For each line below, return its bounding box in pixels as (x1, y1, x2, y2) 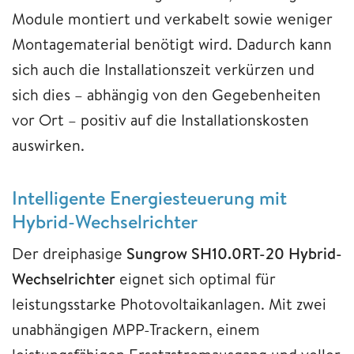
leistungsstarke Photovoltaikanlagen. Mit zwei (12, 293, 326, 315)
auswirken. (12, 134, 85, 156)
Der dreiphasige (12, 243, 126, 265)
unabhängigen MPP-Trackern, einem (12, 318, 260, 341)
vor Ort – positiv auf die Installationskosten (12, 109, 309, 131)
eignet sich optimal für (115, 268, 276, 290)
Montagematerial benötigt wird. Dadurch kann (12, 33, 332, 55)
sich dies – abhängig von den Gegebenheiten (12, 84, 321, 106)
